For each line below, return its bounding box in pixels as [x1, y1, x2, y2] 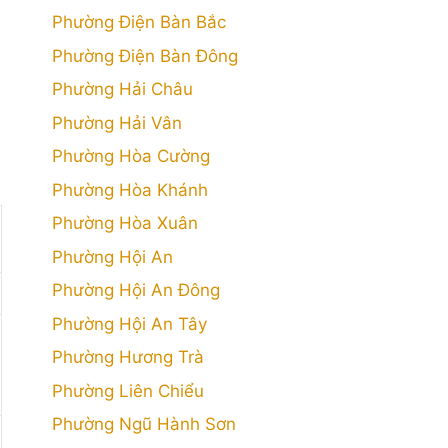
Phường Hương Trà [52, 347, 204, 367]
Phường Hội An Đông [52, 280, 220, 300]
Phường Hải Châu [52, 79, 193, 99]
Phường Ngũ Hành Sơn [52, 414, 236, 434]
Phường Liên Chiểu [52, 380, 204, 401]
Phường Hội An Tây [52, 313, 207, 334]
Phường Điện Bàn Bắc [52, 12, 226, 32]
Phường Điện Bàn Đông [52, 45, 238, 66]
